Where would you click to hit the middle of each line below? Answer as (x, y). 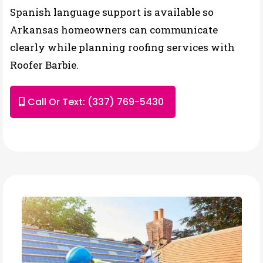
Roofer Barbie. (44, 65)
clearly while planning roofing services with (122, 47)
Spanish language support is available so (112, 12)
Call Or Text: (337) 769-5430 (96, 102)
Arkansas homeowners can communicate (114, 30)
